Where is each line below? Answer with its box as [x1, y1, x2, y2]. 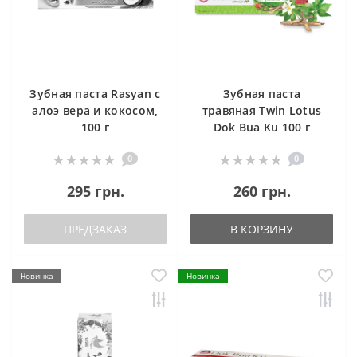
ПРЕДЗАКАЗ [64, 222, 127, 237]
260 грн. [233, 182, 291, 202]
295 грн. [66, 182, 124, 202]
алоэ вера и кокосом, [32, 103, 159, 119]
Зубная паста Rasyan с [29, 86, 161, 102]
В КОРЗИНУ [230, 222, 293, 237]
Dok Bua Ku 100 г [213, 120, 311, 135]
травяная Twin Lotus [202, 103, 322, 119]
